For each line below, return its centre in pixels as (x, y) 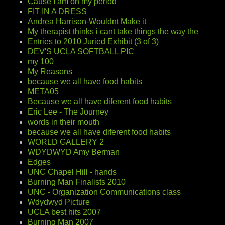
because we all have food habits (85, 81)
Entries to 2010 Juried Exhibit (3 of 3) (93, 41)
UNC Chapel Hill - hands (72, 172)
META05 (43, 91)
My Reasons (50, 71)
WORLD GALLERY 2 (66, 142)
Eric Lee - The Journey (68, 111)
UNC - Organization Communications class (104, 192)
